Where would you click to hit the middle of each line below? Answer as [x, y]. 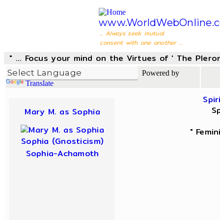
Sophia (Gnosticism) [63, 141]
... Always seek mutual [132, 33]
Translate [40, 83]
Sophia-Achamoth [62, 153]
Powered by [159, 73]
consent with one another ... [141, 42]
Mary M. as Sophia [62, 112]
